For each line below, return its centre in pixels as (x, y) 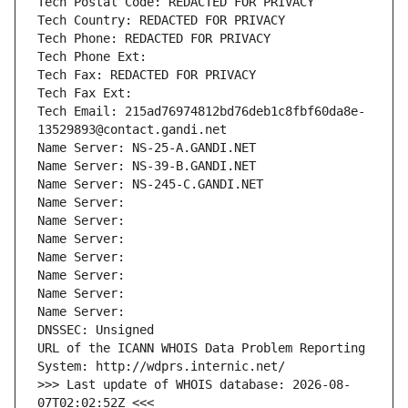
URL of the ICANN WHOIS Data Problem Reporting (201, 348)
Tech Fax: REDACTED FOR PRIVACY (147, 75)
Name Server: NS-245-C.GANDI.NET (150, 184)
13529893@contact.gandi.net (132, 130)
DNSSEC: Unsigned (96, 330)
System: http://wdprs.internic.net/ (161, 367)
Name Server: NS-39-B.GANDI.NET (147, 166)
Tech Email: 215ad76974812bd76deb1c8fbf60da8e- (201, 112)
